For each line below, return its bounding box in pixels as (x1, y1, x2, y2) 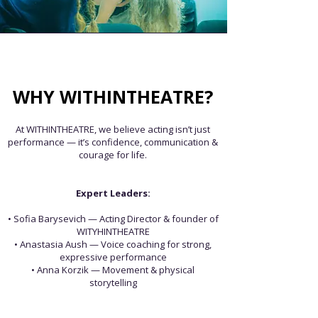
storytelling (89, 276, 137, 289)
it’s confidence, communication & (78, 136, 218, 148)
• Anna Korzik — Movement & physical (31, 263, 194, 276)
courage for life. (79, 148, 147, 161)
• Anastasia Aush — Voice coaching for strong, (14, 238, 212, 251)
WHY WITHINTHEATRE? (13, 84, 213, 109)
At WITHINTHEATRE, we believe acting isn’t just (16, 123, 210, 136)
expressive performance (59, 251, 167, 263)
